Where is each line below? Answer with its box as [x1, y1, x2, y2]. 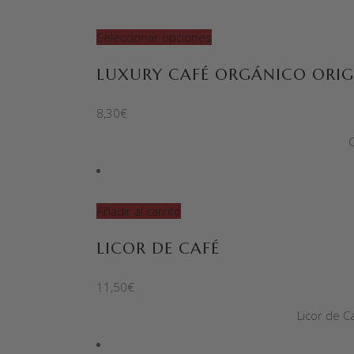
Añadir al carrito [96, 203, 181, 219]
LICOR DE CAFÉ [96, 239, 220, 258]
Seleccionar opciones [96, 29, 212, 45]
